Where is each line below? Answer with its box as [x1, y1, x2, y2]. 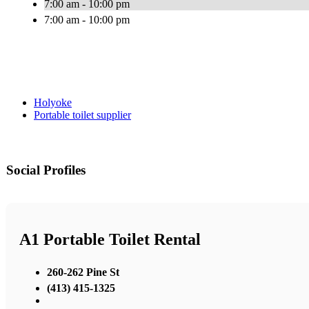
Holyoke [34, 97, 72, 109]
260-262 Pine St [47, 266, 119, 278]
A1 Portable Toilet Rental [19, 230, 201, 249]
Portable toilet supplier [34, 109, 131, 121]
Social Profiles [6, 163, 86, 178]
